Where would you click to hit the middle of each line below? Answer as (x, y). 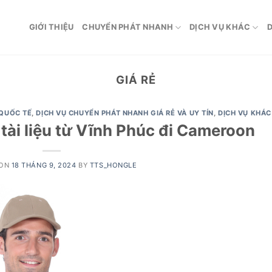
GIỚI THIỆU (51, 27)
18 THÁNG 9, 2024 (44, 165)
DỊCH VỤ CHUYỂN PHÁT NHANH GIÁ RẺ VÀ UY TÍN (125, 113)
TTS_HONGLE (113, 165)
